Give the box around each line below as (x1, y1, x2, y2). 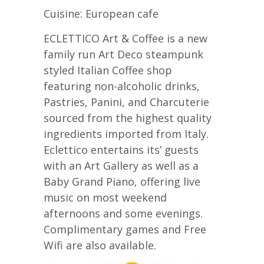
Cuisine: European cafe (44, 6, 159, 21)
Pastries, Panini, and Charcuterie (44, 95, 209, 109)
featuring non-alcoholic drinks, (44, 79, 200, 93)
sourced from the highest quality (44, 111, 212, 125)
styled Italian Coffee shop (44, 63, 172, 77)
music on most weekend (44, 190, 167, 204)
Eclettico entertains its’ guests (44, 143, 199, 157)
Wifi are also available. (44, 238, 156, 252)
